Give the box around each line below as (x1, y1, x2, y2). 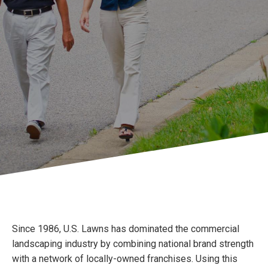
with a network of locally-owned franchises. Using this (12, 253, 237, 264)
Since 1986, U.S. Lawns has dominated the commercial (12, 223, 239, 234)
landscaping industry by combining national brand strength (12, 238, 254, 249)
